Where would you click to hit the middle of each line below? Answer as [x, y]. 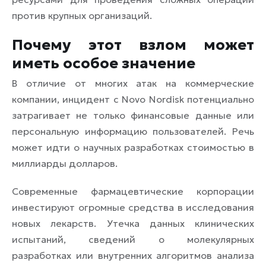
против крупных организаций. [82, 15]
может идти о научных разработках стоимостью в [133, 147]
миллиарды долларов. [65, 163]
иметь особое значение [104, 63]
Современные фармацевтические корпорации [133, 191]
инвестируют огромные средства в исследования [133, 207]
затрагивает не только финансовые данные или [133, 115]
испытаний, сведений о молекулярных [133, 239]
